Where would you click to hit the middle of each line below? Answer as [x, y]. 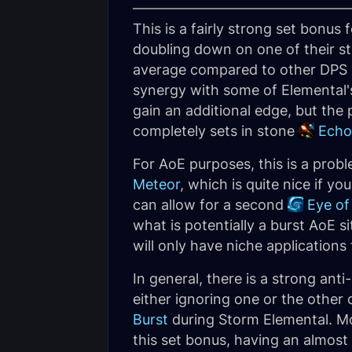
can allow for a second [210, 205]
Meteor [156, 184]
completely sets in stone [216, 131]
